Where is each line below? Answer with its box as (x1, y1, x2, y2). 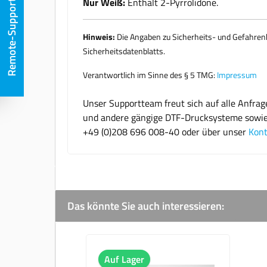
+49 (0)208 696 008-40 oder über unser (83, 124, 249, 139)
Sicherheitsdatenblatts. (83, 44, 165, 57)
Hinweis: (83, 30, 115, 43)
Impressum (217, 68, 257, 81)
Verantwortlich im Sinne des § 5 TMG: (83, 68, 217, 81)
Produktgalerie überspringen (85, 233, 201, 248)
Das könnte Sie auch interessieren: (67, 197, 224, 214)
